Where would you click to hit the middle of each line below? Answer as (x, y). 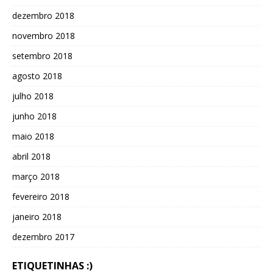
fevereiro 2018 (41, 196)
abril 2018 (31, 156)
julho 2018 (33, 96)
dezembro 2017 (43, 236)
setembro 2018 (42, 55)
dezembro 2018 (43, 15)
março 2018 (36, 176)
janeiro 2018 (37, 216)
